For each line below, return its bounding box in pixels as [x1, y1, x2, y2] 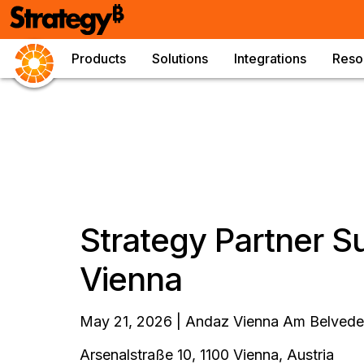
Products [71, 50, 126, 67]
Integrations [234, 50, 306, 67]
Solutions [152, 50, 208, 67]
